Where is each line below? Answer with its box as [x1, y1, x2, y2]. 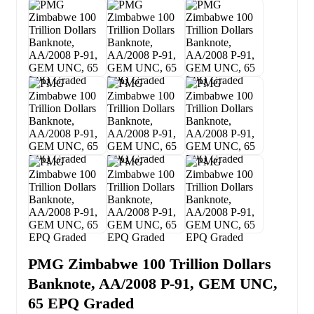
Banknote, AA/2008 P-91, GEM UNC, [28, 275, 278, 292]
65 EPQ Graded [28, 294, 134, 312]
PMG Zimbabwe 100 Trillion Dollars [28, 255, 271, 273]
